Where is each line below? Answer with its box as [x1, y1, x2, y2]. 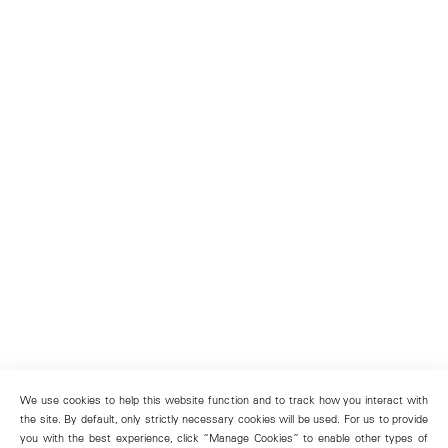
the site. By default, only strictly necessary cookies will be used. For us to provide [20, 411, 428, 426]
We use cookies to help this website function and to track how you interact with [20, 392, 428, 407]
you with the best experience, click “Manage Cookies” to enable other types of [20, 430, 428, 445]
